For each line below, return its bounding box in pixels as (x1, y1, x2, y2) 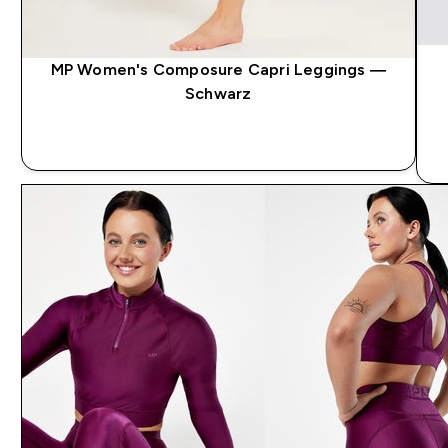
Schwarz (185, 84, 252, 102)
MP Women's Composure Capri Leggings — (50, 60, 386, 78)
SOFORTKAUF (164, 128, 272, 146)
